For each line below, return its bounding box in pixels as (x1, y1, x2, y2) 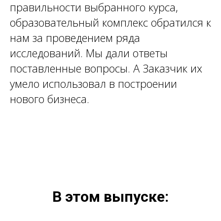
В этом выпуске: (52, 187, 169, 205)
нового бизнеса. (10, 91, 89, 106)
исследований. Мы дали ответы (10, 45, 168, 60)
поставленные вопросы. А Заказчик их (10, 60, 202, 75)
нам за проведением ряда (10, 30, 140, 45)
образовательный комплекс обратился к (10, 14, 211, 30)
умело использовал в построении (10, 75, 177, 91)
